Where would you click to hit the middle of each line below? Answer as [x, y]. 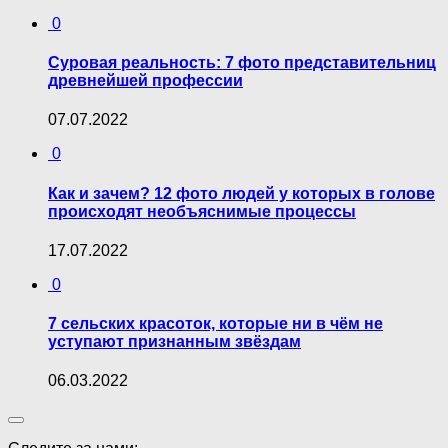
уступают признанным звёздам [174, 342]
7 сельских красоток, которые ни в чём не [215, 324]
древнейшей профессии [145, 81]
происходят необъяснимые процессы [202, 211]
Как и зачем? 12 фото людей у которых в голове [241, 193]
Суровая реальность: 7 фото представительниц [242, 63]
